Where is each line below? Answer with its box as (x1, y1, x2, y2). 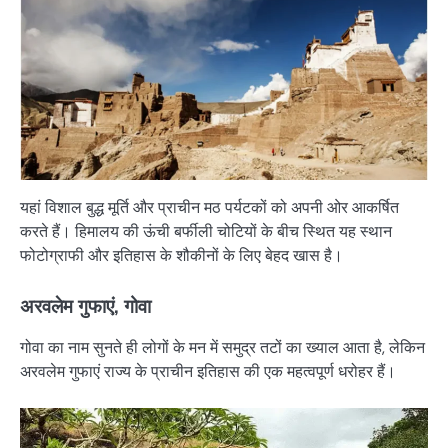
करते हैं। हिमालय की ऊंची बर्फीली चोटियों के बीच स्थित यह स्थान (20, 220, 392, 242)
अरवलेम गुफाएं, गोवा (20, 293, 151, 318)
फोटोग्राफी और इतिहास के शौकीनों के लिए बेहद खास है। (20, 244, 343, 266)
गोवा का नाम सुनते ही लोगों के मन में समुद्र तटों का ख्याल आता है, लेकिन (20, 337, 425, 359)
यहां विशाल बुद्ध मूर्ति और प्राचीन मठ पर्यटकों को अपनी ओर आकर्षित (20, 196, 399, 218)
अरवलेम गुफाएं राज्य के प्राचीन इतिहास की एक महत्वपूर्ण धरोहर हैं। (20, 361, 396, 383)
